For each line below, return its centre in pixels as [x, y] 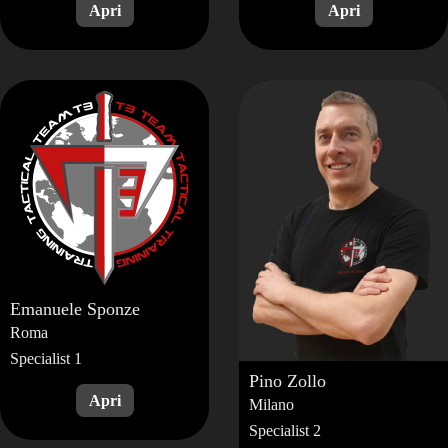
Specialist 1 [46, 358]
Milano [271, 405]
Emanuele [48, 308]
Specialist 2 [285, 431]
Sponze [113, 308]
